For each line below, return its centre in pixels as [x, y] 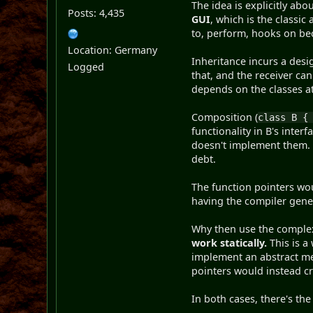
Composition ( [225, 117]
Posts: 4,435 [96, 13]
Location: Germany [113, 50]
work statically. [230, 243]
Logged [86, 67]
